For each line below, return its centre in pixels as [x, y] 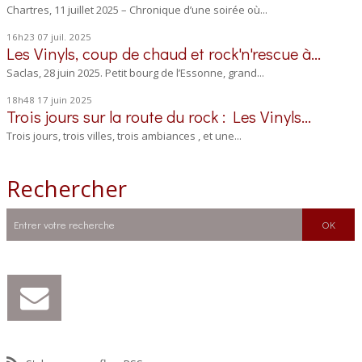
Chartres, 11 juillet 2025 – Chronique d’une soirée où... [137, 9]
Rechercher [67, 188]
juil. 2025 [72, 36]
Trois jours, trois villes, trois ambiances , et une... [124, 135]
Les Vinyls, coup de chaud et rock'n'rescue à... [164, 53]
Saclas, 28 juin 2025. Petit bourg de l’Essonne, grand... [136, 72]
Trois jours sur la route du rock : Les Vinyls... [159, 117]
